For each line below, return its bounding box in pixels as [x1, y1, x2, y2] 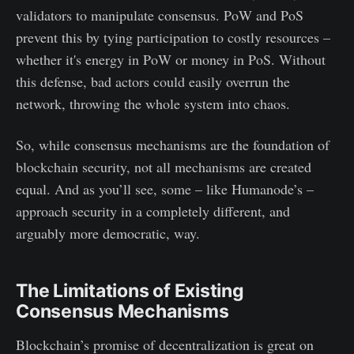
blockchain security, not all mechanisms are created [16, 156, 311, 176]
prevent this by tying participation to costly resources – [16, 27, 330, 47]
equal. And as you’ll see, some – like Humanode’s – [16, 179, 314, 198]
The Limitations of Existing [16, 279, 244, 302]
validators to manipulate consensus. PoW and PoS [16, 5, 303, 24]
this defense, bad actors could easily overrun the [16, 71, 290, 91]
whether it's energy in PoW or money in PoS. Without [16, 49, 326, 69]
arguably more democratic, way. [16, 223, 200, 243]
